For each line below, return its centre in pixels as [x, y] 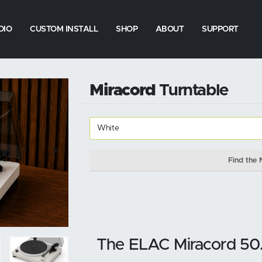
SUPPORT [220, 29]
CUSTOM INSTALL [64, 29]
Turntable [192, 91]
